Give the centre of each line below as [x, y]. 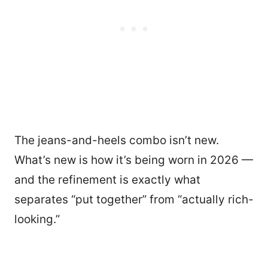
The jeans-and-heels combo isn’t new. [117, 140]
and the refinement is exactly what [107, 179]
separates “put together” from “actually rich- [134, 199]
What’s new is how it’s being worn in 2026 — [134, 160]
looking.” [37, 219]
